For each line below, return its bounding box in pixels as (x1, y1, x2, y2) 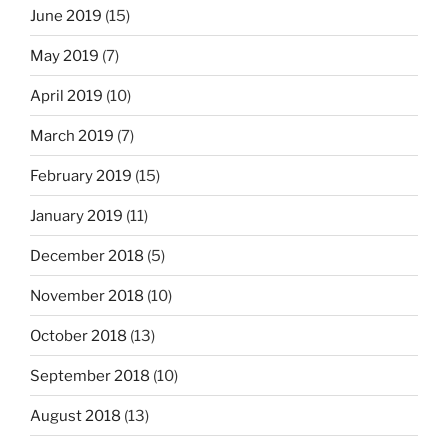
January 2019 (30, 206, 123, 225)
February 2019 (30, 166, 132, 185)
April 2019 (30, 86, 103, 105)
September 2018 (30, 366, 150, 385)
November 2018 (30, 286, 144, 305)
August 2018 (30, 406, 121, 425)
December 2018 (30, 246, 144, 265)
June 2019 (30, 6, 102, 25)
